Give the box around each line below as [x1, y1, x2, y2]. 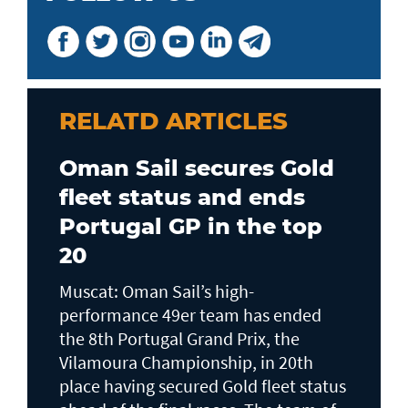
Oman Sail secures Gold [59, 154, 334, 181]
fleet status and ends [59, 183, 305, 210]
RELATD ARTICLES [59, 106, 288, 136]
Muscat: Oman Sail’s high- [59, 279, 254, 302]
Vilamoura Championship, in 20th [59, 350, 313, 373]
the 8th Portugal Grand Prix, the [59, 326, 300, 350]
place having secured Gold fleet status [59, 373, 346, 397]
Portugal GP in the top [59, 212, 322, 240]
